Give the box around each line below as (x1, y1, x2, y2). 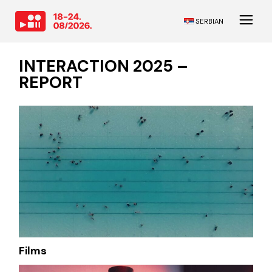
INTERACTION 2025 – (19, 55, 189, 76)
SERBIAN (195, 17, 223, 26)
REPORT (19, 72, 83, 93)
